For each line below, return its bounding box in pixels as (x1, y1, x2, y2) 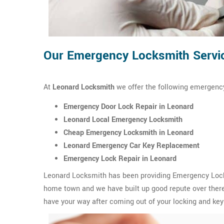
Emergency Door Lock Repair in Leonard (63, 101, 193, 112)
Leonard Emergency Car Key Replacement (63, 140, 199, 151)
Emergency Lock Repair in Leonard (63, 153, 176, 164)
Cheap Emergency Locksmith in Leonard (63, 127, 193, 138)
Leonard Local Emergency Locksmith (63, 114, 182, 125)
